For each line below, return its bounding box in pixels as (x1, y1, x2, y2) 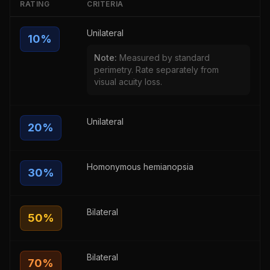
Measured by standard (119, 52, 210, 63)
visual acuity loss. (94, 77, 162, 87)
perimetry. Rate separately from (94, 64, 219, 75)
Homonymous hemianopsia (87, 162, 193, 172)
